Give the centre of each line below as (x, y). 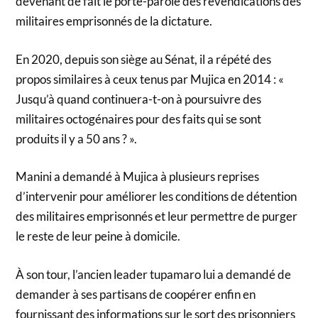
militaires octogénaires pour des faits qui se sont (139, 119)
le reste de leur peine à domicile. (98, 236)
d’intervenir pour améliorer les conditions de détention (157, 197)
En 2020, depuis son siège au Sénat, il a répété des (144, 59)
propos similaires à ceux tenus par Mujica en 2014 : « (150, 79)
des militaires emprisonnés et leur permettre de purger (157, 216)
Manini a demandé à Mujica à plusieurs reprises (138, 177)
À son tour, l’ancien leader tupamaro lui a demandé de (154, 274)
